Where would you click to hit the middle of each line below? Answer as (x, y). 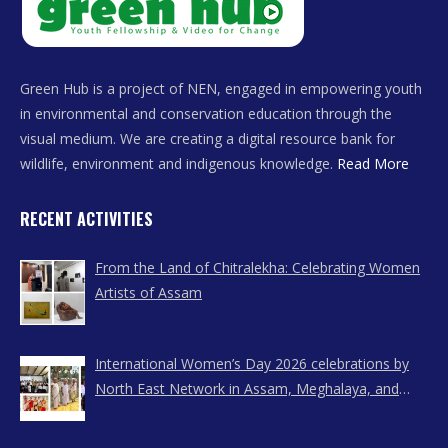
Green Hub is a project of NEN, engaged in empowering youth (221, 88)
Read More (373, 163)
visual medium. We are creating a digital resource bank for (207, 138)
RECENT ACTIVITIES (86, 218)
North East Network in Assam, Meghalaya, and (247, 388)
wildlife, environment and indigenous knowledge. (178, 163)
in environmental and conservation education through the (206, 113)
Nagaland (126, 413)
